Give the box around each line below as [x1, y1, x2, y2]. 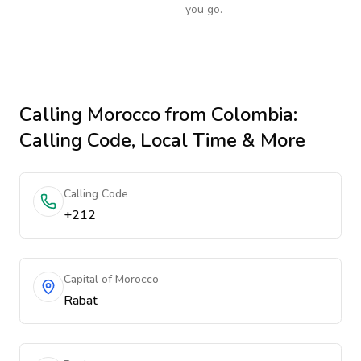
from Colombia [160, 102, 293, 127]
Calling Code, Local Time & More [19, 127, 305, 153]
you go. [185, 2, 222, 17]
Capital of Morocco [64, 272, 159, 287]
